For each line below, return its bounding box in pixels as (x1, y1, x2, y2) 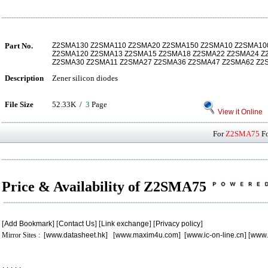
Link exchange (101, 220, 149, 228)
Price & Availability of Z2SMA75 (2, 179, 210, 194)
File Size (5, 100, 33, 109)
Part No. (5, 41, 33, 50)
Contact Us (59, 220, 95, 228)
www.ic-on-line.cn (187, 231, 244, 239)
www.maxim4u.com (115, 231, 178, 239)
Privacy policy (156, 220, 200, 228)
